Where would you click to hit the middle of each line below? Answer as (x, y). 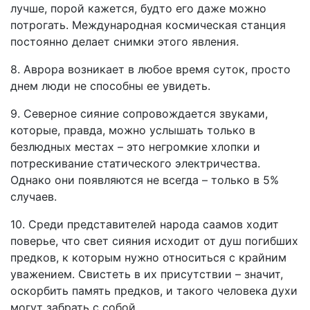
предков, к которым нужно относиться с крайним (148, 257)
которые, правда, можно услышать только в (133, 130)
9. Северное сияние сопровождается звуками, (139, 113)
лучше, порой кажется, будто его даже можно (138, 8)
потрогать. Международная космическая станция (148, 25)
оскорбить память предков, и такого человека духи (154, 291)
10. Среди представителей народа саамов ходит (145, 224)
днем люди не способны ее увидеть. (110, 86)
